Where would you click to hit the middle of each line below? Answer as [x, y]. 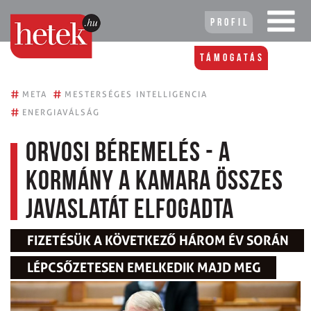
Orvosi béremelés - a [128, 154]
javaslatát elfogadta [130, 211]
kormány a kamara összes [154, 183]
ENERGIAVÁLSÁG [61, 112]
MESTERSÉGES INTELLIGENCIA [136, 94]
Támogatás [232, 58]
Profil [230, 23]
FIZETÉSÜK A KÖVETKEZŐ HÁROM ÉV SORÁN [158, 241]
